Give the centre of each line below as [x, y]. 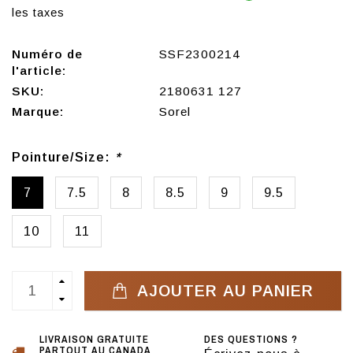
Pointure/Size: [63, 157]
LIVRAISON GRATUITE [94, 340]
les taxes [38, 13]
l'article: [39, 71]
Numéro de [47, 54]
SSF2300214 [199, 54]
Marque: [38, 112]
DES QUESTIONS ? [251, 340]
